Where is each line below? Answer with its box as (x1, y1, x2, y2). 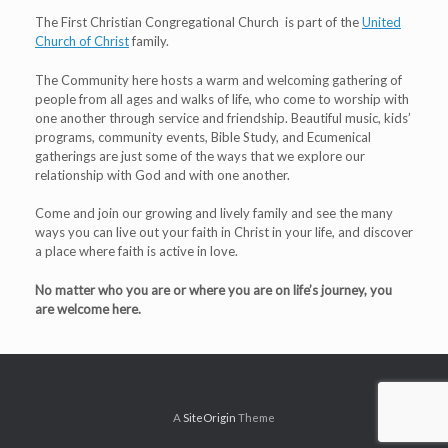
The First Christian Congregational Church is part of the (35, 14, 362, 31)
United (362, 14, 401, 31)
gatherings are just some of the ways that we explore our (35, 147, 365, 164)
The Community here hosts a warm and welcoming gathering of (35, 71, 402, 88)
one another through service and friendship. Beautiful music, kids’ (35, 109, 411, 126)
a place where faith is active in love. (35, 243, 238, 260)
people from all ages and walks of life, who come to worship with (35, 90, 409, 107)
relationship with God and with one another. (35, 166, 290, 183)
